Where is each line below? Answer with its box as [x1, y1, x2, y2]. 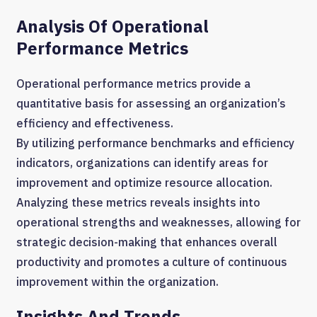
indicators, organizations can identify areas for [16, 155, 268, 170]
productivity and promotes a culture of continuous [16, 254, 287, 269]
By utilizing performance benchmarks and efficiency [16, 135, 294, 150]
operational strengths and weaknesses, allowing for [16, 214, 301, 229]
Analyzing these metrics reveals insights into [16, 195, 260, 209]
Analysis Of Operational [16, 15, 209, 38]
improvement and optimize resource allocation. [16, 175, 272, 190]
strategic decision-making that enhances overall [16, 234, 277, 249]
